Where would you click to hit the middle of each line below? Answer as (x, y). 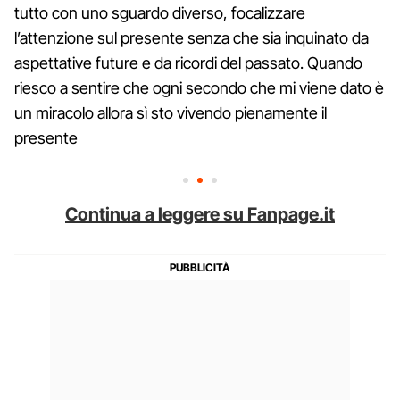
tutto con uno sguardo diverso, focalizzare (160, 12)
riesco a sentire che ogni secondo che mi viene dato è (199, 87)
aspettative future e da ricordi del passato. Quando (188, 62)
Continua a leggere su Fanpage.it (200, 214)
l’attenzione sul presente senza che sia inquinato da (192, 37)
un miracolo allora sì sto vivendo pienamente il (171, 112)
